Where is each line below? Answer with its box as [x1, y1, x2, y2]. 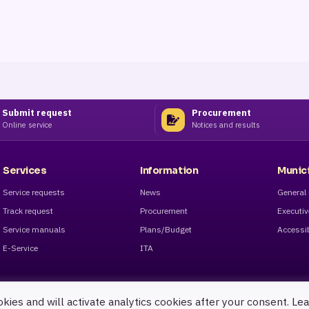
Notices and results [192, 119, 261, 132]
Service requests [3, 186, 65, 199]
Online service [2, 119, 53, 132]
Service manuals [3, 223, 66, 237]
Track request [3, 204, 53, 218]
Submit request [2, 106, 72, 121]
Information [140, 164, 199, 177]
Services [3, 164, 47, 177]
